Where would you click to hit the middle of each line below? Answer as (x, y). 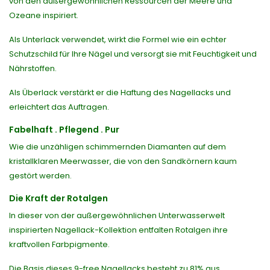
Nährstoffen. (33, 69)
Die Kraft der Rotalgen (58, 199)
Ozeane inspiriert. (44, 16)
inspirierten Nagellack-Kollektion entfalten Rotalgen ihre (118, 230)
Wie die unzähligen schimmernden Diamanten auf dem (118, 147)
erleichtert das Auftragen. (59, 107)
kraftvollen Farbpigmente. (59, 245)
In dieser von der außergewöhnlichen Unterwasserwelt (117, 216)
